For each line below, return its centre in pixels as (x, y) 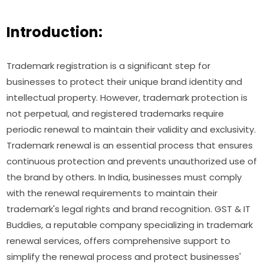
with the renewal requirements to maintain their (112, 193)
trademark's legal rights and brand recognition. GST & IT (129, 209)
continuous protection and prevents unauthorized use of (132, 161)
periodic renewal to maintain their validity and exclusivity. (131, 130)
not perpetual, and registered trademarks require (115, 114)
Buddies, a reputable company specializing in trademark (130, 225)
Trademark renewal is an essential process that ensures (130, 146)
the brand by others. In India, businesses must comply (124, 177)
